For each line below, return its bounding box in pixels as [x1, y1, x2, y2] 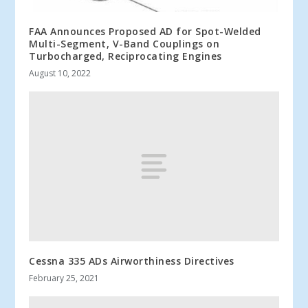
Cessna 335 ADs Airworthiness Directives [29, 254, 234, 268]
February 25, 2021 [29, 272, 100, 285]
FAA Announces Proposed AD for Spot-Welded [29, 25, 261, 38]
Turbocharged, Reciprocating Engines [29, 49, 222, 63]
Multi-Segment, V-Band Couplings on [29, 37, 220, 51]
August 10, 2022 [29, 67, 91, 80]
